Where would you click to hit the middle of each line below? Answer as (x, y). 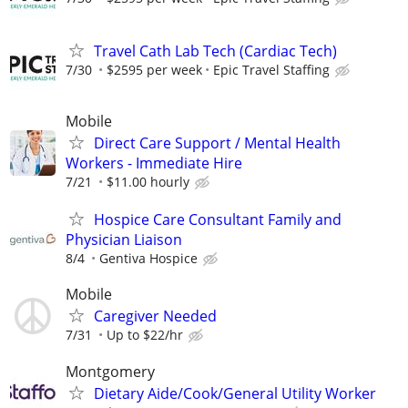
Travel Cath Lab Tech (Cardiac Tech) (215, 51)
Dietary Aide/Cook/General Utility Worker (235, 393)
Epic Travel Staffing (271, 69)
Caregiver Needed (155, 316)
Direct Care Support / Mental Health (217, 143)
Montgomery (110, 371)
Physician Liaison (124, 240)
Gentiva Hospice (148, 259)
